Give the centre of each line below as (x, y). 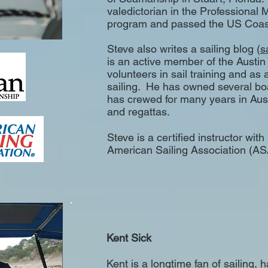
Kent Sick (129, 238)
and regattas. (138, 112)
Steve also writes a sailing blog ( (184, 49)
